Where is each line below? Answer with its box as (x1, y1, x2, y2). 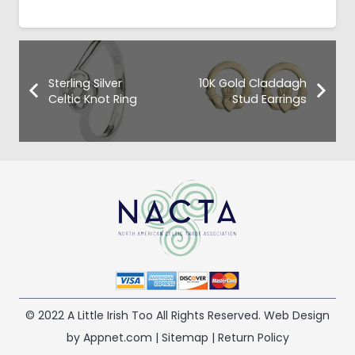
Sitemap (161, 330, 208, 346)
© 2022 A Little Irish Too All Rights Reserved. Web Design (25, 307, 330, 324)
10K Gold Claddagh (199, 75, 307, 92)
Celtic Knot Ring (48, 91, 137, 108)
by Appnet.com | (66, 330, 162, 346)
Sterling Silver (48, 75, 122, 92)
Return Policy (217, 330, 289, 346)
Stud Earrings (232, 91, 307, 108)
